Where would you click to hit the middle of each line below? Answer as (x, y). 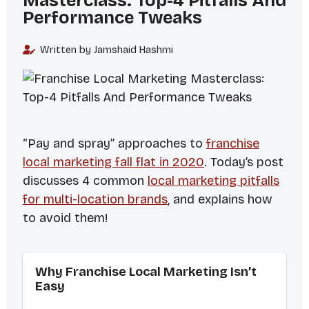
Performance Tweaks (112, 18)
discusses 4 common (85, 181)
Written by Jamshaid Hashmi (105, 50)
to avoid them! (65, 218)
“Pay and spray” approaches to (114, 144)
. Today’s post (243, 162)
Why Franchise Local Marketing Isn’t (146, 272)
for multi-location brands (95, 200)
